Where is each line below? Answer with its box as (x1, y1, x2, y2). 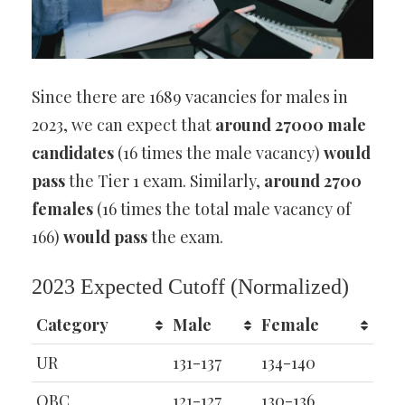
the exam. (147, 226, 223, 249)
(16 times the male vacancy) (114, 142, 324, 165)
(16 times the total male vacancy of (93, 198, 351, 221)
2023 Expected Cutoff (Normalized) (32, 275, 349, 299)
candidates (32, 142, 114, 165)
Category (36, 314, 108, 336)
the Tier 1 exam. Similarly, (65, 170, 264, 193)
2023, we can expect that (32, 114, 215, 137)
